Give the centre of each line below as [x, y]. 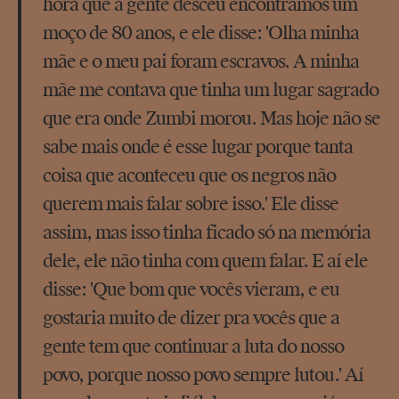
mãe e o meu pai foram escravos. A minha [201, 63]
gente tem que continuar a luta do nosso [193, 348]
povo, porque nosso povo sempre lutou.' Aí [203, 376]
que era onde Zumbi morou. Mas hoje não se [212, 120]
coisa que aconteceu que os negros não [189, 177]
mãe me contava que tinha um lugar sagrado [211, 91]
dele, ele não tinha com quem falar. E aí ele [205, 262]
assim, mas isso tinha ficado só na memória [207, 234]
